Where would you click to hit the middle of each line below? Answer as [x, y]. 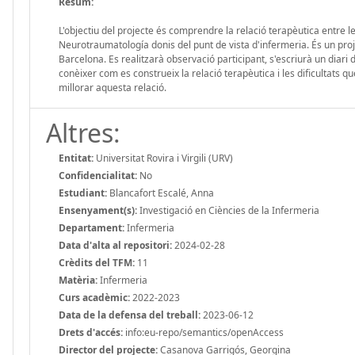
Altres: [83, 132]
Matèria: [78, 280]
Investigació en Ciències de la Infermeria [228, 210]
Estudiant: [83, 193]
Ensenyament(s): [98, 210]
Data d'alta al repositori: [115, 245]
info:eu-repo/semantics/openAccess [203, 332]
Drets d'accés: [91, 332]
